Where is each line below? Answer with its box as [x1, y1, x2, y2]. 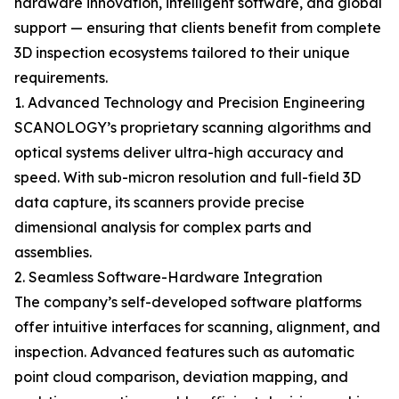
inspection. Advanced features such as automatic [14, 343, 354, 361]
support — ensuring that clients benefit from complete [14, 19, 381, 37]
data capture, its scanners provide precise [14, 193, 305, 211]
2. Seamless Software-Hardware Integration [14, 268, 322, 286]
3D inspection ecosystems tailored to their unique [14, 44, 350, 61]
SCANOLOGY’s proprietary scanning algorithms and [14, 118, 371, 136]
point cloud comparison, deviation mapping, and [14, 368, 348, 386]
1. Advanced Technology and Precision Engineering [14, 94, 365, 111]
